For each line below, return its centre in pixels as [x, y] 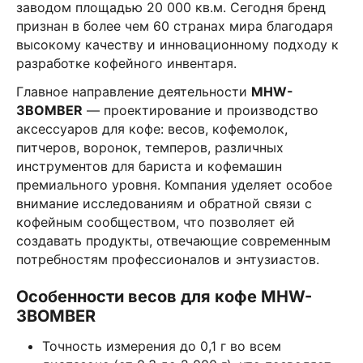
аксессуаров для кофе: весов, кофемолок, [152, 129]
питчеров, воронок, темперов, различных [150, 147]
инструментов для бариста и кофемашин [149, 166]
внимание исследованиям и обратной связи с [164, 203]
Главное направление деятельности [134, 92]
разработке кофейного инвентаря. [126, 63]
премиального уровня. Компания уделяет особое [174, 185]
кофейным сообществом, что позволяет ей [156, 222]
